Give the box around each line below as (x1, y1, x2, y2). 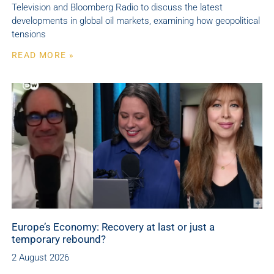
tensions (12, 28, 46, 40)
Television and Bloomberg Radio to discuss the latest (12, 1, 223, 13)
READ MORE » (12, 50, 75, 60)
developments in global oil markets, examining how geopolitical (12, 15, 260, 26)
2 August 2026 (12, 251, 69, 263)
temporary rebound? (12, 232, 106, 245)
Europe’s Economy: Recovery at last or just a (12, 220, 215, 233)
